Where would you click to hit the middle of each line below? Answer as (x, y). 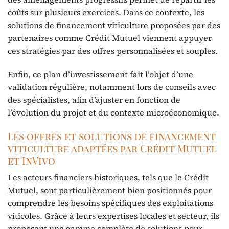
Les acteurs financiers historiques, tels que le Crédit (108, 178)
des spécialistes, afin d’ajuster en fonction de (94, 99)
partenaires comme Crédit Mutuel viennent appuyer (110, 38)
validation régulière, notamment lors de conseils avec (112, 87)
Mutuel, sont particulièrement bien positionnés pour (110, 190)
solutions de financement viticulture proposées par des (114, 25)
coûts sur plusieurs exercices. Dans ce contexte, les (106, 13)
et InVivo (31, 160)
